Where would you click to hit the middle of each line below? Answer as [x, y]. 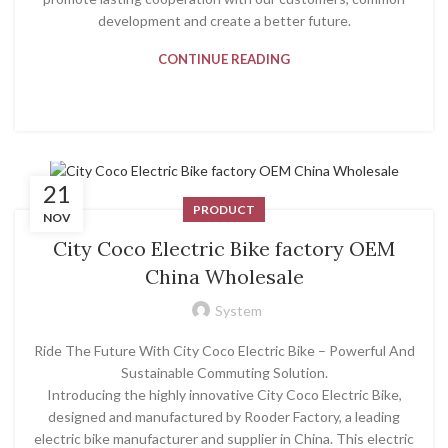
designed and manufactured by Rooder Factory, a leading [224, 417]
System [238, 311]
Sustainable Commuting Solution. [224, 373]
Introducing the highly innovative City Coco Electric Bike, [224, 395]
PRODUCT [224, 210]
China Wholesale [224, 277]
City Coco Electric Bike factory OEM [224, 249]
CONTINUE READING [224, 58]
